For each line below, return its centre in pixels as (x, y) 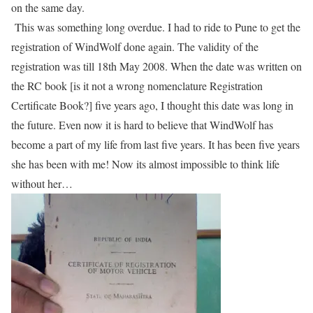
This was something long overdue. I (93, 27)
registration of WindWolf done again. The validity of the (135, 46)
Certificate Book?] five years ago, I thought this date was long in (152, 105)
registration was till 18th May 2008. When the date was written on (156, 66)
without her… (42, 183)
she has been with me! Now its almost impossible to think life (145, 164)
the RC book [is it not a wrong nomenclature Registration (137, 86)
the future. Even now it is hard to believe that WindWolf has (142, 125)
